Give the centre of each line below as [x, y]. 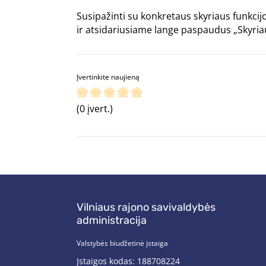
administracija [112, 220]
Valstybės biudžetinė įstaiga [122, 243]
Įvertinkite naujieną [108, 77]
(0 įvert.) [95, 109]
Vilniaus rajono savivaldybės [146, 207]
